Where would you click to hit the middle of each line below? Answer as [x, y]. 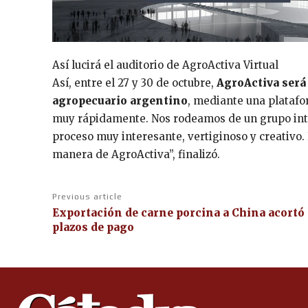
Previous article [87, 197]
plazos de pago [93, 228]
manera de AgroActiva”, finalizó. [136, 155]
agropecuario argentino [120, 101]
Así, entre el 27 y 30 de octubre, [134, 83]
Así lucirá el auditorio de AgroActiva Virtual [165, 65]
